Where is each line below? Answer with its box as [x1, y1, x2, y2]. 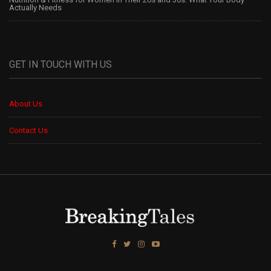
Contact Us [9, 126, 48, 135]
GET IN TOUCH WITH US [9, 59, 112, 71]
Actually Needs [9, 3, 62, 13]
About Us [9, 99, 42, 109]
